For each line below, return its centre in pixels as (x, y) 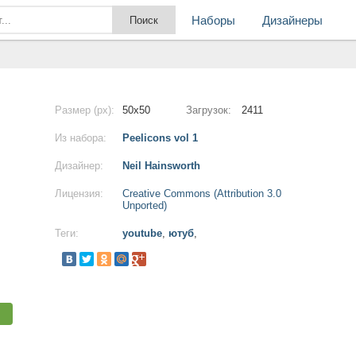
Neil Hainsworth (161, 166)
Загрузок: (209, 110)
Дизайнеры (292, 20)
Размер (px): (85, 110)
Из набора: (81, 138)
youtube (142, 233)
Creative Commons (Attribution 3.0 (202, 193)
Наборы (213, 20)
